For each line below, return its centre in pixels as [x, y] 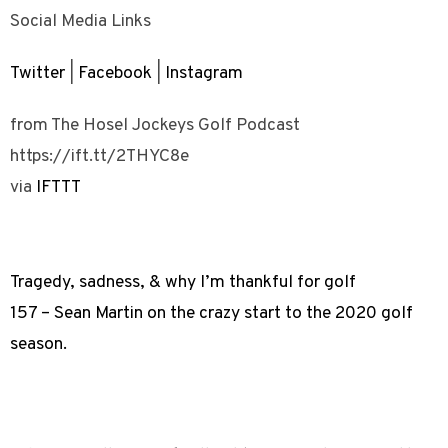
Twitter [37, 73]
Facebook [115, 73]
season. [38, 344]
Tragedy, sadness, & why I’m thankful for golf [183, 282]
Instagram [204, 73]
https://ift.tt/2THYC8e [99, 156]
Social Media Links [80, 21]
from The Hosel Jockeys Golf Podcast [155, 125]
